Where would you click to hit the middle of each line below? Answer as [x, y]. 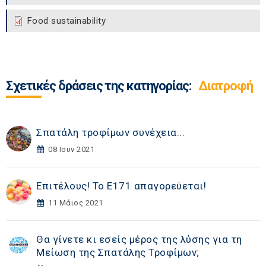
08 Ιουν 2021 [72, 150]
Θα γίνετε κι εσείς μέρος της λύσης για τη [139, 240]
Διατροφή [225, 86]
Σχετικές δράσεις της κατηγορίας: [100, 86]
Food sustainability [66, 21]
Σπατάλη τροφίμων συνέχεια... [111, 133]
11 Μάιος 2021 [76, 203]
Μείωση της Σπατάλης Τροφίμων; [118, 253]
